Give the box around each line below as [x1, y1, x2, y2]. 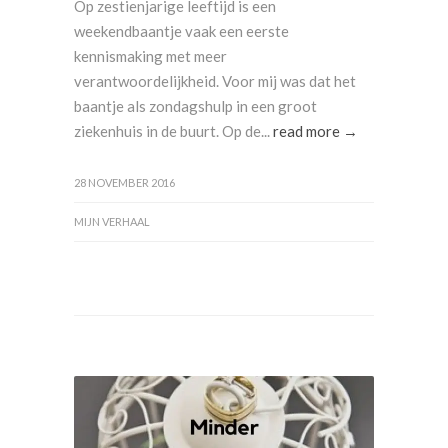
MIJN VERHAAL [74, 215, 150, 228]
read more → [273, 122, 358, 140]
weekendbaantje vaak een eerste [74, 22, 289, 40]
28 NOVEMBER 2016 [74, 176, 175, 189]
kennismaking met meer [74, 47, 227, 65]
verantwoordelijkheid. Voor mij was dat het [74, 72, 356, 90]
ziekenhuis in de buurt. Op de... [74, 122, 273, 140]
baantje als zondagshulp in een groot [74, 97, 317, 115]
